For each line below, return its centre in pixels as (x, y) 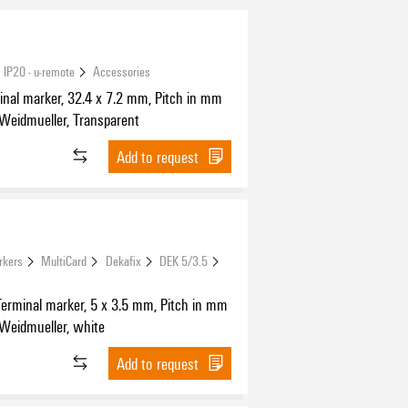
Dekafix (123, 260)
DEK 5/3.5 (183, 260)
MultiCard (64, 260)
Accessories (122, 71)
